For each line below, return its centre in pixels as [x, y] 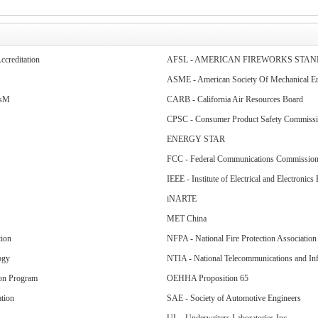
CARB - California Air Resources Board [235, 99]
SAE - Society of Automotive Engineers [234, 298]
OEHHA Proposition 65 [207, 278]
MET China [186, 219]
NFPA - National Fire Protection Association [241, 238]
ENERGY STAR [196, 139]
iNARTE [181, 199]
